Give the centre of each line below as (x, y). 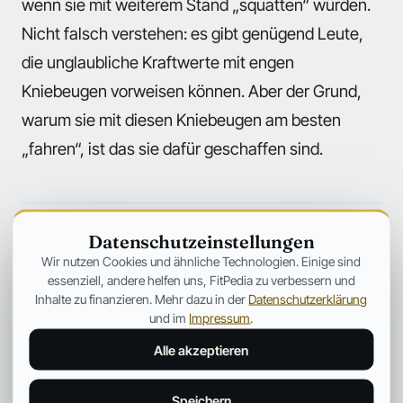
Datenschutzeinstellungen (201, 241)
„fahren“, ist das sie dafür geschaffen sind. (172, 148)
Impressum (220, 318)
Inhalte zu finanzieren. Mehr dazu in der (142, 299)
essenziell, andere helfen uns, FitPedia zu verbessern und (201, 280)
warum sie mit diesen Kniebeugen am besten (181, 119)
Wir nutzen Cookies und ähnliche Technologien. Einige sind (201, 261)
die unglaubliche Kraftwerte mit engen (158, 62)
